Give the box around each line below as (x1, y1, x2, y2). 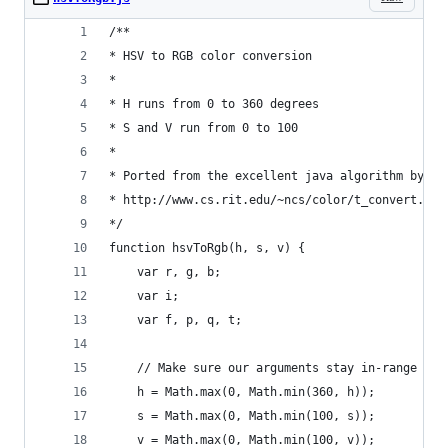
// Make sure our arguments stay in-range (109, 361, 417, 375)
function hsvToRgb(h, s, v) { (109, 241, 305, 255)
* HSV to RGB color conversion (109, 49, 312, 63)
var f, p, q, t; (109, 313, 242, 327)
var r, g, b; (109, 265, 221, 279)
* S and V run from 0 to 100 (109, 121, 298, 135)
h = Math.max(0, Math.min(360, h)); (109, 385, 375, 399)
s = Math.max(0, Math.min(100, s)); (109, 409, 375, 423)
